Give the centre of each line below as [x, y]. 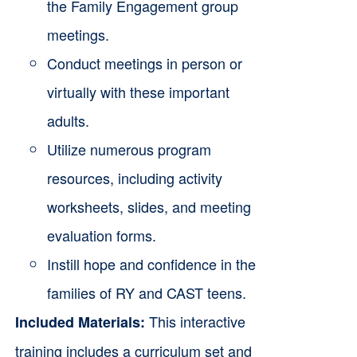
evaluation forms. [101, 235]
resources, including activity [134, 178]
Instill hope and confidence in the [151, 264]
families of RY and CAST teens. [146, 292]
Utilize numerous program [129, 149]
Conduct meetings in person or [144, 63]
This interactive [195, 321]
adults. [68, 120]
